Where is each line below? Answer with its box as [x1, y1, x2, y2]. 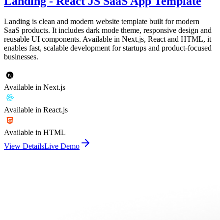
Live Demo [44, 142, 80, 151]
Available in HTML [4, 128, 66, 137]
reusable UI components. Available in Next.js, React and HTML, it [4, 35, 211, 44]
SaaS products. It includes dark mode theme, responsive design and [4, 26, 212, 35]
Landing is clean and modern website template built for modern [4, 17, 199, 26]
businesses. [4, 53, 38, 61]
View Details [4, 142, 44, 151]
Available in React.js [4, 106, 68, 114]
